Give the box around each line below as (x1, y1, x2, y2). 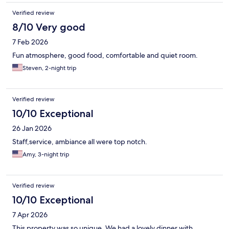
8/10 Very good (12, 21, 85, 34)
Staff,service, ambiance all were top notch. (12, 137, 147, 147)
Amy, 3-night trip (22, 150, 70, 159)
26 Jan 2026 (12, 124, 52, 133)
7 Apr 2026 (12, 210, 48, 220)
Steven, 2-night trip (22, 64, 77, 73)
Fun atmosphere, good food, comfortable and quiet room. (12, 51, 198, 60)
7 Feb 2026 (12, 37, 48, 47)
